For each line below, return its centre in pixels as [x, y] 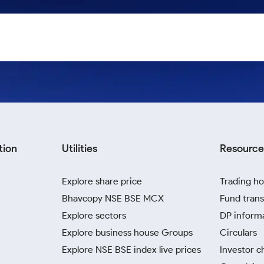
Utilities [80, 148]
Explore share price [102, 181]
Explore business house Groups [127, 232]
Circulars [238, 232]
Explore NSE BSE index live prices [131, 250]
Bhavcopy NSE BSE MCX [113, 198]
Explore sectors [94, 215]
